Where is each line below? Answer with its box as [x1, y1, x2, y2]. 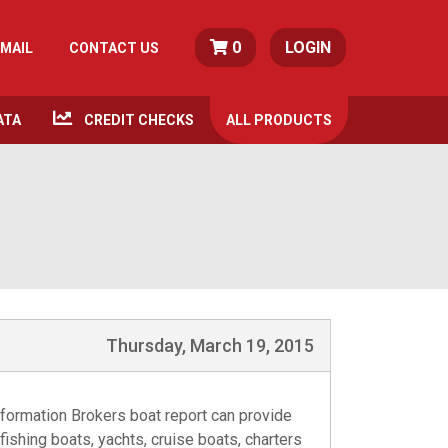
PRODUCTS [254, 112, 332, 128]
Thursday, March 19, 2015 [106, 335, 314, 356]
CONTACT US [69, 39, 159, 56]
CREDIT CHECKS [84, 112, 194, 128]
